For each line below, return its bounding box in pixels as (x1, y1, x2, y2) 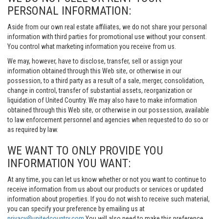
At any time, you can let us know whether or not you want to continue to (7, 175, 206, 183)
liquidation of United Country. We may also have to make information (7, 96, 197, 104)
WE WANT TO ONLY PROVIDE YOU (7, 144, 163, 157)
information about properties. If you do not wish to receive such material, (7, 195, 210, 203)
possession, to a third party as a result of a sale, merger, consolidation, (7, 77, 204, 85)
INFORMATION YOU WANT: (7, 156, 131, 170)
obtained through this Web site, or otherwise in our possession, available (7, 106, 209, 114)
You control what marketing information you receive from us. (7, 43, 176, 50)
